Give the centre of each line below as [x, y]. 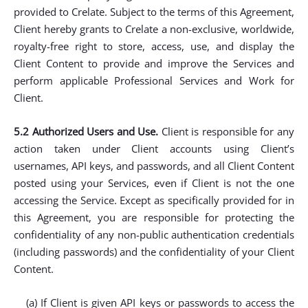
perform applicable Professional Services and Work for [154, 80]
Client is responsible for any [227, 131]
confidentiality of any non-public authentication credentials [154, 234]
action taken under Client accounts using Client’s [154, 148]
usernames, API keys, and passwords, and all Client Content [154, 166]
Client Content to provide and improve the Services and [154, 63]
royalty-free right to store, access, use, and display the [154, 46]
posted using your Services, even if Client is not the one [154, 183]
